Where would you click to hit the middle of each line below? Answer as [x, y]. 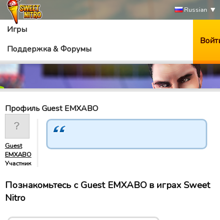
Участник [18, 164]
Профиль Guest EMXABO [52, 109]
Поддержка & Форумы [49, 49]
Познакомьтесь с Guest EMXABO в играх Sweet [108, 185]
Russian [195, 10]
